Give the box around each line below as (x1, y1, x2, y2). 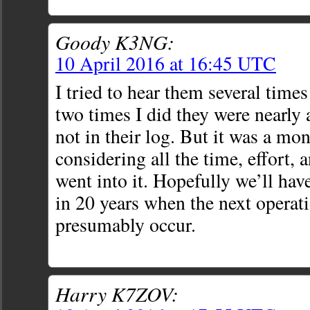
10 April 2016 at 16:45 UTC (55, 51, 276, 77)
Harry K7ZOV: (55, 280, 179, 308)
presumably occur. (55, 212, 196, 238)
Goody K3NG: (55, 28, 174, 56)
